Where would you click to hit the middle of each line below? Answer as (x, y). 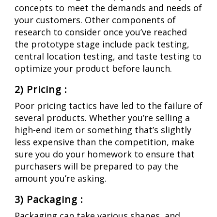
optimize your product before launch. (94, 68)
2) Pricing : (41, 89)
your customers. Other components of (95, 20)
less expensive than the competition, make (104, 142)
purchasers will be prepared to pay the (96, 166)
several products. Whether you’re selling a (102, 117)
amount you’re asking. (61, 178)
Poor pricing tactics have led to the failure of (108, 105)
